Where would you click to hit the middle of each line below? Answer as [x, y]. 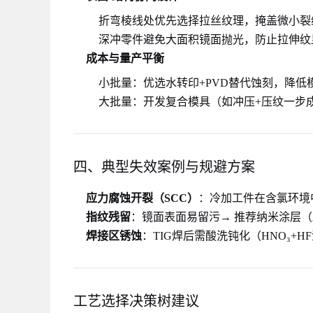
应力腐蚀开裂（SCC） [142, 198]
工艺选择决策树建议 [136, 301]
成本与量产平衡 [125, 58]
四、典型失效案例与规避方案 [164, 167]
